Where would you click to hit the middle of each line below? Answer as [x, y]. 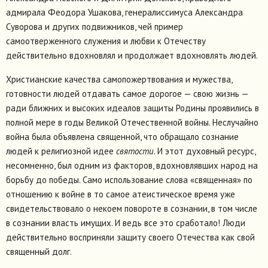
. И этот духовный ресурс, [205, 151]
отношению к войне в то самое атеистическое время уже [121, 194]
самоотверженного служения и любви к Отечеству [106, 41]
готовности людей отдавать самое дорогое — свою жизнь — [127, 94]
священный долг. [39, 252]
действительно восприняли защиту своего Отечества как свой [130, 237]
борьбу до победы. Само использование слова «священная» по [129, 180]
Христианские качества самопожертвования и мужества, [119, 80]
